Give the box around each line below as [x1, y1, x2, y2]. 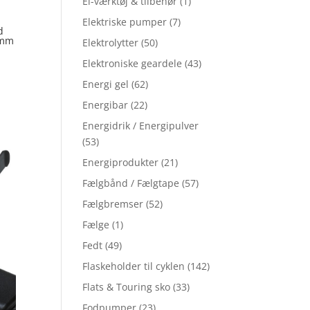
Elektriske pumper [82, 15, 167, 29]
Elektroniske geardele [82, 57, 183, 71]
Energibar [82, 98, 129, 112]
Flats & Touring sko [82, 280, 171, 294]
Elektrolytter [82, 36, 139, 50]
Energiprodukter [82, 156, 159, 170]
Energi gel [82, 77, 129, 91]
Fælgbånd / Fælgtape [82, 176, 180, 190]
